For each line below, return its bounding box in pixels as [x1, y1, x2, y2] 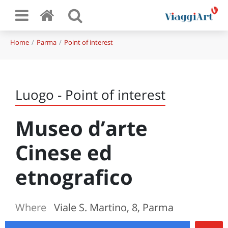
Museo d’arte [15, 114, 148, 142]
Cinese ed [15, 138, 112, 166]
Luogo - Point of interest [15, 85, 165, 104]
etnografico [15, 163, 133, 191]
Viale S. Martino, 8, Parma [54, 201, 174, 214]
